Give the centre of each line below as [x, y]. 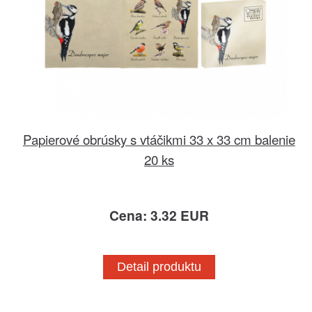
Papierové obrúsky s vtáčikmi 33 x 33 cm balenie [159, 139]
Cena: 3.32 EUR [159, 215]
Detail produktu [159, 266]
